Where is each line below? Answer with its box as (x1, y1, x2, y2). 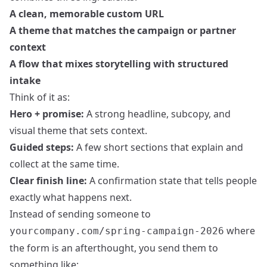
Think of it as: (10, 91, 70, 104)
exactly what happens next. (10, 191, 132, 204)
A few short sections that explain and (74, 141, 243, 154)
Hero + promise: (10, 107, 84, 120)
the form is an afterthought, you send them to (10, 241, 218, 254)
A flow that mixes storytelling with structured (10, 57, 228, 70)
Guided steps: (10, 141, 74, 154)
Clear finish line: (10, 174, 87, 187)
